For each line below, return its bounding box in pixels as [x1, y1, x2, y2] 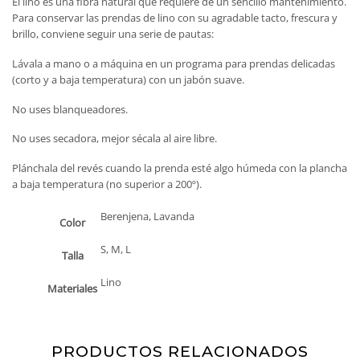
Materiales [47, 280, 97, 296]
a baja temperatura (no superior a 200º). [12, 176, 202, 191]
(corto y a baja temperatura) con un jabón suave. [12, 72, 244, 88]
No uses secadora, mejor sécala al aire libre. [12, 131, 217, 146]
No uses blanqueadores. [12, 101, 128, 117]
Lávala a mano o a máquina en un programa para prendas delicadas [12, 56, 335, 72]
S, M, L [100, 241, 131, 256]
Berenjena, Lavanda [100, 208, 194, 223]
